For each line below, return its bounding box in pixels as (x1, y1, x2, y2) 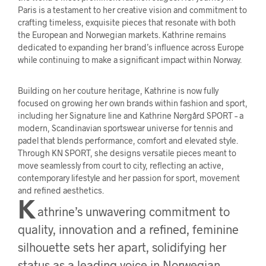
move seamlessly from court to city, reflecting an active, (18, 160, 224, 170)
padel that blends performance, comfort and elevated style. (18, 135, 238, 145)
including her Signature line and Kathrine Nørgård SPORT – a (18, 110, 243, 121)
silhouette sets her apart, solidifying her (18, 239, 226, 254)
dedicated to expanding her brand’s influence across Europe (18, 42, 244, 52)
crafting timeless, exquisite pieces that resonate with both (18, 17, 236, 27)
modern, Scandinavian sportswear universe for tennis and (18, 122, 233, 133)
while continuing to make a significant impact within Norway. (18, 54, 242, 65)
